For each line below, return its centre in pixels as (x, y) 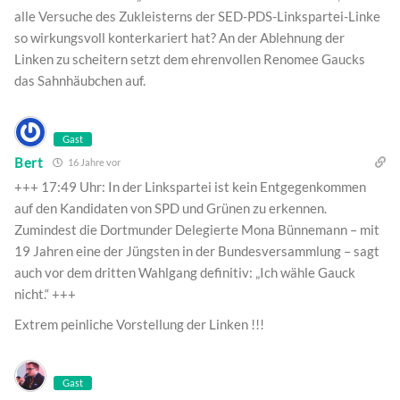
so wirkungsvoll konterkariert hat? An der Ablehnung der (179, 38)
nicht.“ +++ (45, 294)
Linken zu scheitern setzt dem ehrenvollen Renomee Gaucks (190, 59)
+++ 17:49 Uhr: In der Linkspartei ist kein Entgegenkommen (190, 187)
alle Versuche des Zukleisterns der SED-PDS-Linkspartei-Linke (197, 17)
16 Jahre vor (93, 162)
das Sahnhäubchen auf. (80, 81)
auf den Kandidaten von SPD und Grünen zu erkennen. (171, 208)
